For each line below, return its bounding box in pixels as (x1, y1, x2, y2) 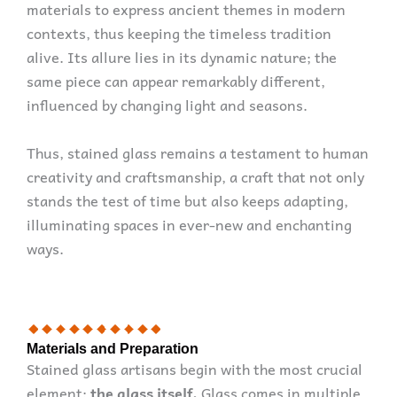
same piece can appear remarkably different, (27, 68, 325, 92)
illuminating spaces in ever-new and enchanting (27, 212, 352, 236)
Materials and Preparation (27, 339, 198, 356)
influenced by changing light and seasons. (27, 92, 307, 116)
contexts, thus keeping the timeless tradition (27, 20, 331, 44)
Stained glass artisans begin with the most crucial (27, 356, 362, 380)
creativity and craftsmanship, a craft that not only (27, 164, 364, 188)
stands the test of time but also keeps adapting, (27, 188, 348, 212)
